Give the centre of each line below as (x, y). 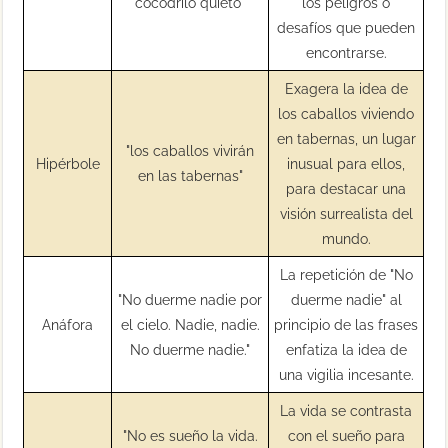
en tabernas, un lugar (346, 138)
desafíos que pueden (346, 27)
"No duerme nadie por (190, 299)
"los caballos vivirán (190, 150)
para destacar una (346, 188)
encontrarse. (346, 52)
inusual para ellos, (346, 163)
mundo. (346, 238)
